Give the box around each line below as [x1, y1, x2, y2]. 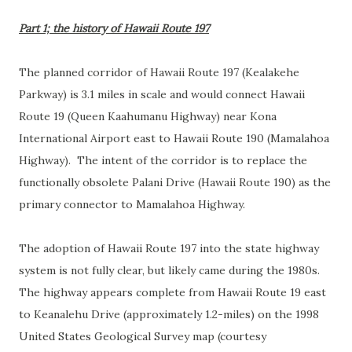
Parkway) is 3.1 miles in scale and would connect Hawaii [19, 87, 305, 101]
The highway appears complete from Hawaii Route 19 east [19, 285, 326, 299]
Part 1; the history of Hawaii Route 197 [19, 21, 209, 35]
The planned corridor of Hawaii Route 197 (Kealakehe [19, 65, 299, 79]
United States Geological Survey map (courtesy [19, 329, 266, 343]
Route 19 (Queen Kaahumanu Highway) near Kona [19, 109, 277, 123]
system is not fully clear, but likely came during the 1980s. [19, 263, 323, 277]
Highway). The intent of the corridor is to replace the [19, 153, 307, 167]
